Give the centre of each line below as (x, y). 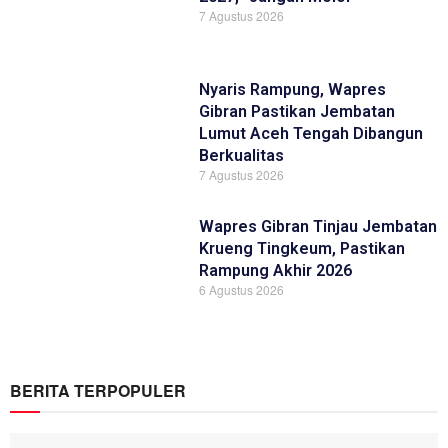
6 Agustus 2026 (242, 290)
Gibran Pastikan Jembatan (297, 112)
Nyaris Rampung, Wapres (293, 90)
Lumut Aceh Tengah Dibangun (311, 134)
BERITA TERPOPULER (98, 391)
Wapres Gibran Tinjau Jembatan (318, 227)
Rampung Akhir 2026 (276, 271)
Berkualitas (242, 156)
